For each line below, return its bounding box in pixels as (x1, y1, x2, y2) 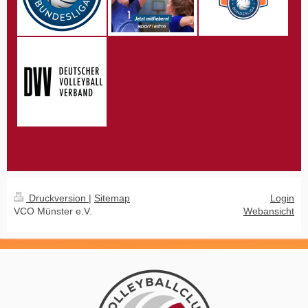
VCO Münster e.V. (14, 206, 92, 217)
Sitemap (94, 192, 130, 204)
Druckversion (26, 192, 89, 204)
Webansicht (243, 206, 294, 217)
